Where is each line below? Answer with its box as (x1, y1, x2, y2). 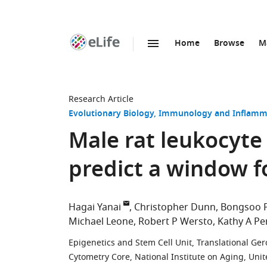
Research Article (69, 93, 133, 105)
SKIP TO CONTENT (101, 50, 175, 63)
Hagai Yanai (69, 200, 121, 215)
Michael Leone (69, 215, 133, 229)
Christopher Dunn (134, 200, 216, 215)
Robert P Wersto (138, 215, 213, 229)
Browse (214, 37, 244, 51)
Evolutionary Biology (69, 107, 154, 121)
